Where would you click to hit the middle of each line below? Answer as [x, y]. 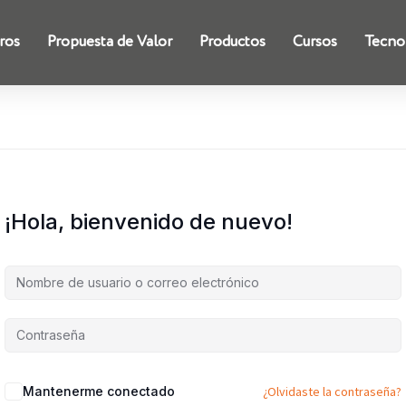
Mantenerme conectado [99, 391]
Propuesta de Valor [110, 43]
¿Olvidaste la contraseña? [332, 392]
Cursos [315, 43]
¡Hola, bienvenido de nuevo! [149, 222]
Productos [233, 43]
